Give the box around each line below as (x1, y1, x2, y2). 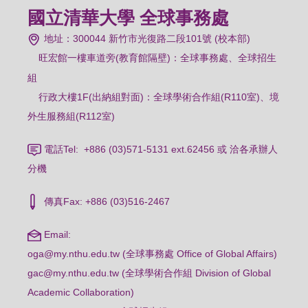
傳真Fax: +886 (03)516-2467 (41, 195, 170, 207)
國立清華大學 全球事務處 (27, 7, 230, 28)
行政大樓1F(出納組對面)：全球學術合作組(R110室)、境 (27, 91, 280, 102)
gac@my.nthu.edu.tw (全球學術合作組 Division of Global (27, 267, 272, 278)
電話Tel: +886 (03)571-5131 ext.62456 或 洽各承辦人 (41, 143, 278, 155)
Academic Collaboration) (27, 286, 135, 298)
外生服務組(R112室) (27, 110, 115, 122)
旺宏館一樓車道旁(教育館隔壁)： (38, 52, 181, 63)
